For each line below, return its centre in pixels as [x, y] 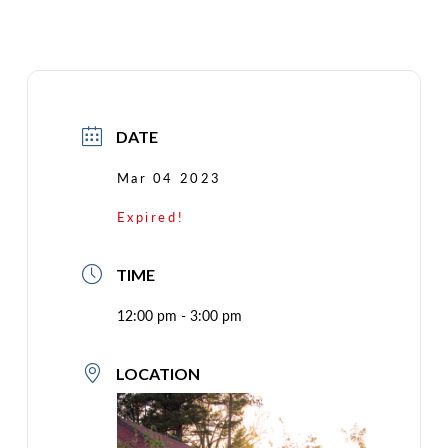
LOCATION [157, 373]
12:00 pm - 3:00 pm [179, 314]
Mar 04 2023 [169, 177]
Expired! [150, 216]
